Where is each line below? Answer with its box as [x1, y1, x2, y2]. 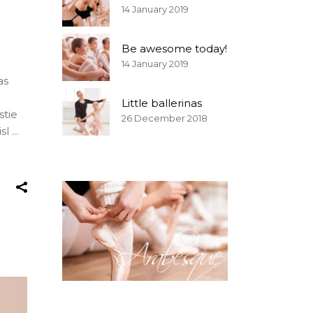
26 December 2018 [121, 112, 208, 124]
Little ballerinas [121, 96, 202, 110]
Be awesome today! [121, 42, 227, 55]
